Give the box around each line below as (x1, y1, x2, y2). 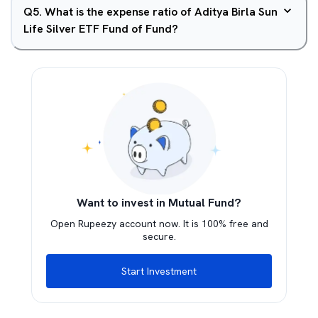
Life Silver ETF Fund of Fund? (23, 21, 178, 36)
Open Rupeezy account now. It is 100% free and (50, 217, 268, 230)
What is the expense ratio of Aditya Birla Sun (45, 4, 278, 19)
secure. (142, 230, 176, 243)
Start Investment (121, 265, 197, 278)
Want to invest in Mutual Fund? (77, 195, 241, 210)
